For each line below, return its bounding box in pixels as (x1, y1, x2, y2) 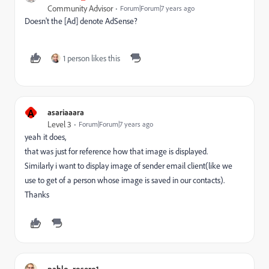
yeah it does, (25, 131, 66, 142)
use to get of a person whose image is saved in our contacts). (25, 174, 225, 186)
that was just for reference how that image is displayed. (25, 145, 208, 157)
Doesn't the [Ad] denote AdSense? (25, 15, 138, 26)
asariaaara (47, 106, 84, 117)
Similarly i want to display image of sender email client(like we (25, 160, 232, 171)
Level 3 (47, 118, 71, 130)
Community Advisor (47, 2, 113, 14)
